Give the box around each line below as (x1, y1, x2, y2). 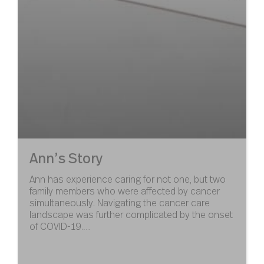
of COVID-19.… (29, 219, 90, 233)
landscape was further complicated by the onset (29, 207, 233, 222)
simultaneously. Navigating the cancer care (29, 196, 210, 210)
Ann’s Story (29, 148, 103, 168)
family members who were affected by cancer (29, 184, 220, 198)
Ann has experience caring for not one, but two (29, 172, 226, 186)
